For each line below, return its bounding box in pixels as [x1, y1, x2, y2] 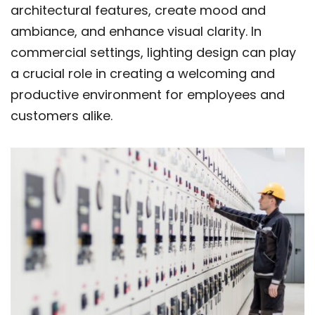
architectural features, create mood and [11, 1, 266, 20]
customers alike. [11, 107, 112, 125]
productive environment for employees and [11, 86, 285, 104]
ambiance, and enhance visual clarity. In [11, 22, 262, 41]
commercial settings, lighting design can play [11, 44, 296, 62]
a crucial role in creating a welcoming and [11, 65, 275, 83]
